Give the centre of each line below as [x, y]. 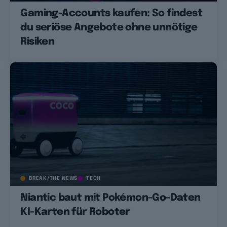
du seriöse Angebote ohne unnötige [109, 28]
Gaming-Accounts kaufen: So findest [111, 14]
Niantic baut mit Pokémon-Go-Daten [110, 198]
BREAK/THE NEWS [53, 179]
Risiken [37, 42]
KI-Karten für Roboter [75, 212]
